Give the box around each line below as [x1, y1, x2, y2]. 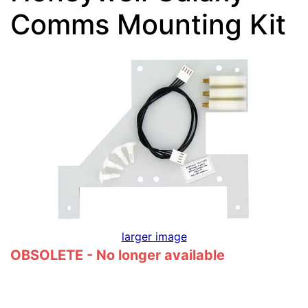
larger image [121, 229, 187, 243]
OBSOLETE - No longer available [10, 246, 225, 263]
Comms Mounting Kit [10, 8, 286, 41]
